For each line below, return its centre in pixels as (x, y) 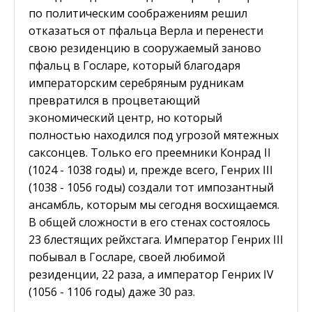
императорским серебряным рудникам (136, 83)
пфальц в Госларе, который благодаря (134, 65)
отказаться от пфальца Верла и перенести (146, 30)
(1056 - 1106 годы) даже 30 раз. (112, 291)
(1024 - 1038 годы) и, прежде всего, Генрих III (151, 170)
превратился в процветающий (114, 100)
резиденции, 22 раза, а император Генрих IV (151, 274)
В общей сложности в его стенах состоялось (149, 222)
